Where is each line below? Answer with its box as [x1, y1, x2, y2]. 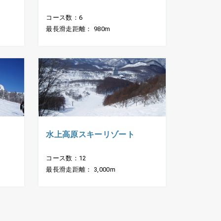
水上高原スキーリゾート [46, 129, 135, 139]
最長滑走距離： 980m [46, 25, 110, 33]
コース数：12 [46, 154, 86, 162]
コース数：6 [46, 14, 83, 22]
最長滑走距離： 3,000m [46, 165, 115, 173]
